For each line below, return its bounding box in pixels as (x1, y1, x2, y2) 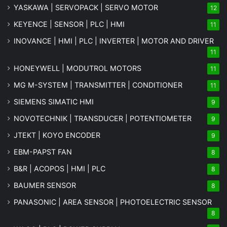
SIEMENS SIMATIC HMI (14, 97, 94, 106)
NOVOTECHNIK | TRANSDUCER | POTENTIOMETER (14, 113, 192, 123)
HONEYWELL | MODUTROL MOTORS (14, 63, 141, 72)
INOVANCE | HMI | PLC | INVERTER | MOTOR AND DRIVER (14, 36, 214, 45)
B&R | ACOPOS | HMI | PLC (14, 164, 105, 173)
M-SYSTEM (28, 80, 68, 89)
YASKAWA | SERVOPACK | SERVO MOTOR (14, 3, 158, 12)
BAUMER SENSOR (14, 180, 76, 190)
